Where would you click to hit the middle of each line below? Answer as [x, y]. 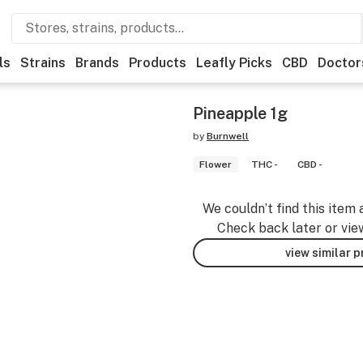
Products [158, 63]
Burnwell [228, 136]
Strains [43, 63]
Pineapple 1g [240, 113]
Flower [216, 164]
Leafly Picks [234, 63]
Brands [97, 63]
